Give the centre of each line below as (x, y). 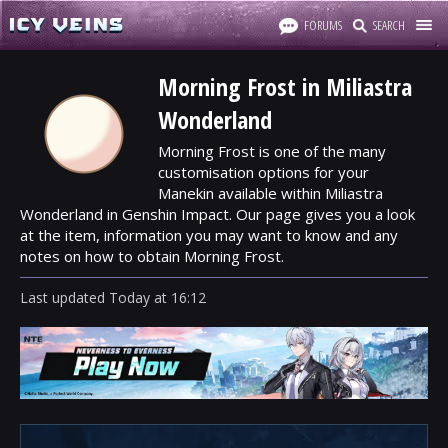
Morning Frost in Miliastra (285, 86)
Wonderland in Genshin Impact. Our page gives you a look (217, 214)
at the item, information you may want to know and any (209, 235)
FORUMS (323, 25)
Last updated (64, 297)
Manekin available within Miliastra (270, 193)
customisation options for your (263, 172)
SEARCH (389, 25)
